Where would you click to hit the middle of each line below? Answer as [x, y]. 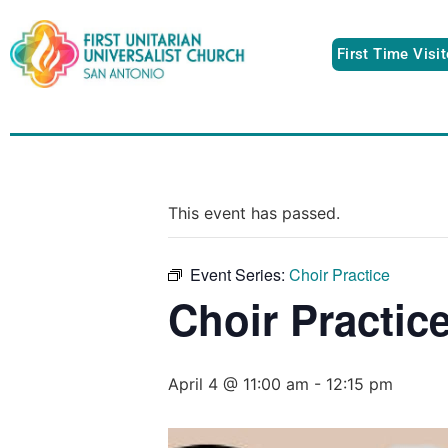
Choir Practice [339, 274]
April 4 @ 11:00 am [238, 383]
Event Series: [239, 274]
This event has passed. [254, 212]
